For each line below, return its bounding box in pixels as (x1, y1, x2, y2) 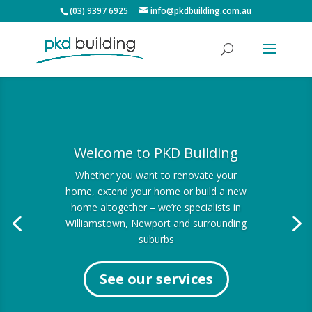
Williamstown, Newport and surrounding (65, 216, 247, 230)
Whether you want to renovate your (75, 168, 237, 182)
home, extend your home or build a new (65, 184, 247, 198)
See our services (99, 269, 213, 288)
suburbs (138, 232, 174, 246)
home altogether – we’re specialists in (71, 200, 241, 214)
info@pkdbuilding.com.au (150, 5, 252, 17)
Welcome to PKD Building (74, 143, 238, 162)
